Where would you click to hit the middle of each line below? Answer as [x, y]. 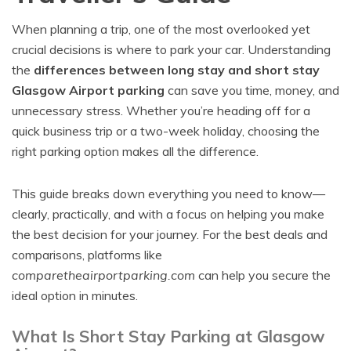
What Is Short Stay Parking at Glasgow [168, 336]
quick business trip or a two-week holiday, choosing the [166, 131]
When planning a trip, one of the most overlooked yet [161, 29]
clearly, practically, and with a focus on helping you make [168, 214]
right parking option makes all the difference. [135, 151]
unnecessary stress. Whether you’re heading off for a [161, 110]
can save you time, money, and [252, 90]
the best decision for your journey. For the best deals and [170, 234]
